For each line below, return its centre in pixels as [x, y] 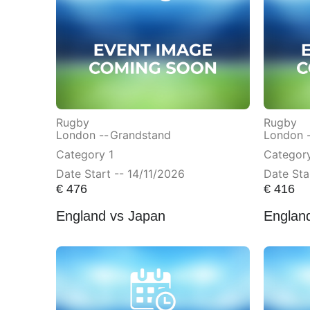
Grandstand [140, 135]
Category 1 [84, 154]
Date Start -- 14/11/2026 [120, 173]
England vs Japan [110, 216]
